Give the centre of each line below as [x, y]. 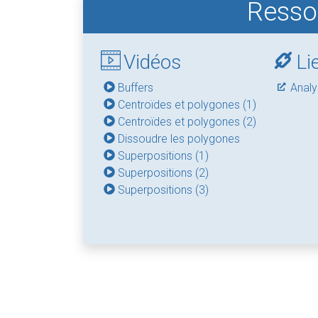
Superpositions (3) [163, 190]
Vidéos [152, 62]
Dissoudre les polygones [179, 139]
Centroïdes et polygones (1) [187, 105]
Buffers [136, 88]
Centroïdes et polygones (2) [187, 122]
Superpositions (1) [163, 156]
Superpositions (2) [163, 173]
